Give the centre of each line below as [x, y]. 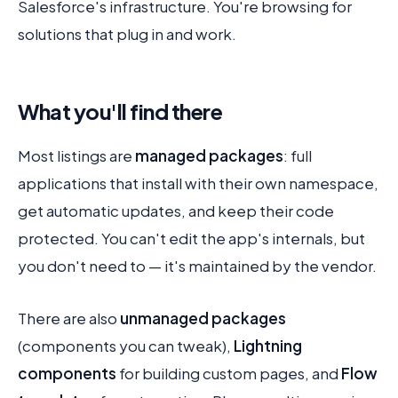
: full [298, 155]
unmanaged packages [203, 318]
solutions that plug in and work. [127, 34]
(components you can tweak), [126, 346]
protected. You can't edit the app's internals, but [191, 238]
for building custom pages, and [229, 373]
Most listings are [76, 155]
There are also [69, 318]
